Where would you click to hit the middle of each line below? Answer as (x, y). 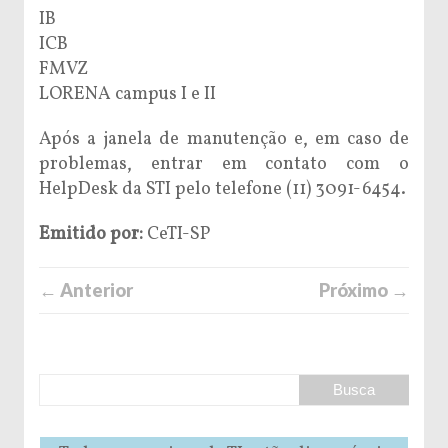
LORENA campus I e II (127, 94)
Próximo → (364, 289)
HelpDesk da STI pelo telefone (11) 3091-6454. (222, 189)
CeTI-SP (176, 234)
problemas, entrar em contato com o (224, 164)
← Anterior (86, 289)
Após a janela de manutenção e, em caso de (224, 139)
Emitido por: (91, 234)
